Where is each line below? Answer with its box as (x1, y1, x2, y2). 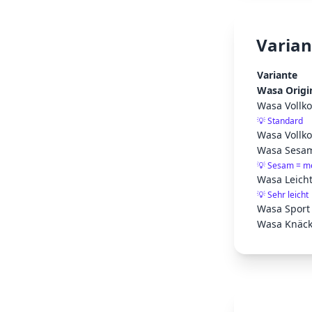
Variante (257, 68, 297, 81)
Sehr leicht (267, 189, 309, 201)
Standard (267, 115, 303, 127)
